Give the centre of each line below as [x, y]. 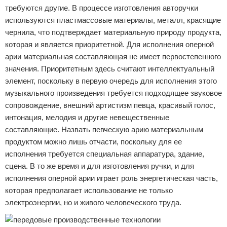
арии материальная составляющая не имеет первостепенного [113, 56]
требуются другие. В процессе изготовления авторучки [102, 8]
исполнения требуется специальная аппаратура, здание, [105, 154]
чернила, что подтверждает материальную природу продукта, [113, 32]
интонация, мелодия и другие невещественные [87, 117]
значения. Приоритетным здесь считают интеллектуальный [110, 69]
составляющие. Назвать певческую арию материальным [104, 129]
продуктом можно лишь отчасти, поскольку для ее [93, 142]
